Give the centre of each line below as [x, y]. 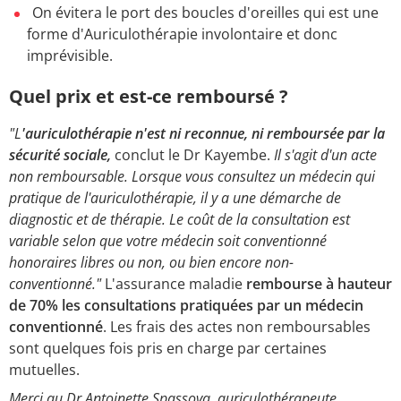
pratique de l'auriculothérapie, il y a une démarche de [175, 197]
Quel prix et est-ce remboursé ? [149, 96]
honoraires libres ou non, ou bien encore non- [151, 262]
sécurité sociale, [60, 154]
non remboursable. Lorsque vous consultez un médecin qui [192, 176]
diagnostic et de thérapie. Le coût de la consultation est [179, 219]
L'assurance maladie [175, 283]
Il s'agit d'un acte [325, 154]
